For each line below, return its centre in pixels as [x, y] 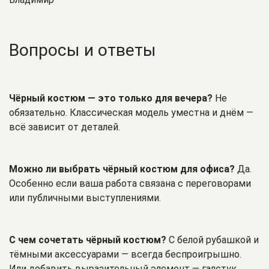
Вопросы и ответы [83, 50]
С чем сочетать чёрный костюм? [88, 240]
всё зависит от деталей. [65, 127]
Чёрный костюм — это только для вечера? [111, 98]
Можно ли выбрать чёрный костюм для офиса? [122, 169]
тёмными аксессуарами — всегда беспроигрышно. [125, 255]
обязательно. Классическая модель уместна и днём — [131, 113]
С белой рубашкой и [213, 240]
